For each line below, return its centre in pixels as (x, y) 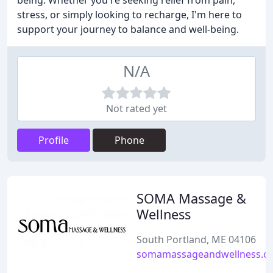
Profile (54, 140)
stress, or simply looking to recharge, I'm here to (129, 15)
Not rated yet (136, 108)
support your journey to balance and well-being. (128, 29)
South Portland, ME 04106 (196, 239)
